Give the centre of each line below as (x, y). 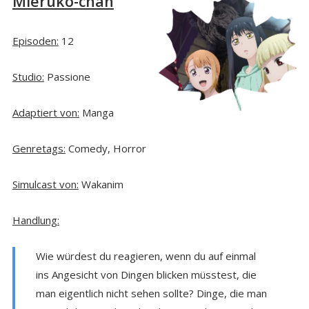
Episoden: (35, 40)
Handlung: (36, 220)
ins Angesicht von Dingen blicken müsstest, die (146, 274)
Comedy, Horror (106, 148)
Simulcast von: (45, 184)
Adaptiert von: (46, 112)
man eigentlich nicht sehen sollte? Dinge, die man (151, 293)
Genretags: (39, 148)
